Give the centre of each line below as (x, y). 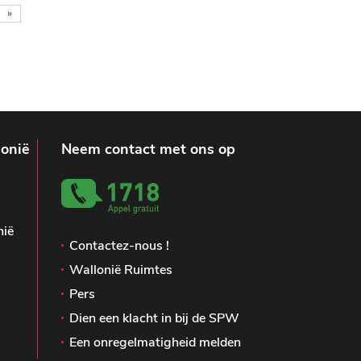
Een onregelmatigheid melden (155, 343)
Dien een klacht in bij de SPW (154, 319)
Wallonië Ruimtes (121, 270)
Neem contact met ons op (148, 149)
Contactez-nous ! (119, 246)
